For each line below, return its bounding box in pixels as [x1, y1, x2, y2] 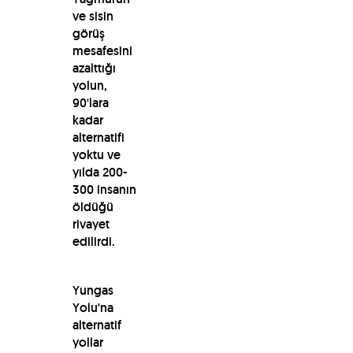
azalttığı [72, 59, 116, 76]
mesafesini [72, 42, 132, 59]
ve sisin [72, 7, 113, 24]
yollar [72, 333, 103, 351]
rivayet [72, 215, 110, 232]
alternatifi [72, 128, 124, 146]
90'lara [72, 94, 109, 111]
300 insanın [72, 180, 136, 198]
